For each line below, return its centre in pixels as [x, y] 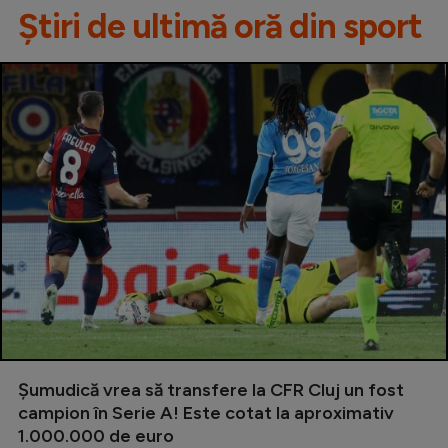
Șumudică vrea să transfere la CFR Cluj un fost [211, 389]
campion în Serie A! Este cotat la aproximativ [206, 412]
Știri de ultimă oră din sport [220, 26]
